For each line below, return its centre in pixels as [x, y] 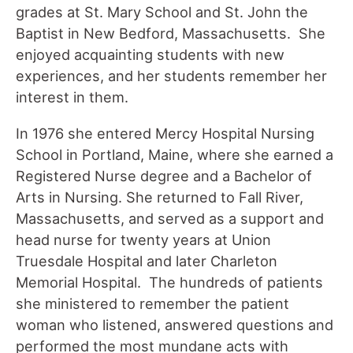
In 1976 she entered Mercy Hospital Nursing [165, 133]
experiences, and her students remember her [171, 76]
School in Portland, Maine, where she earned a [175, 154]
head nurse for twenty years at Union [143, 239]
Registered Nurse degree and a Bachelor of [164, 175]
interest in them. [72, 97]
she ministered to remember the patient [152, 303]
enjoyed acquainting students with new [150, 55]
